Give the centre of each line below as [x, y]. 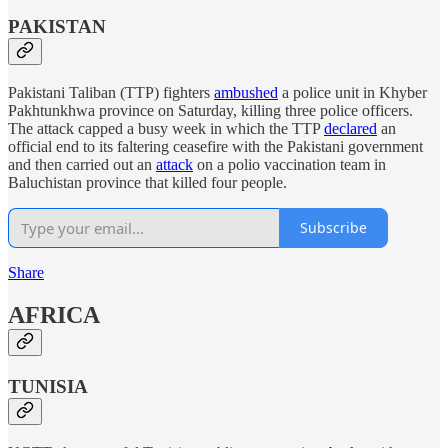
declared [350, 128]
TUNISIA [48, 386]
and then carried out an [82, 164]
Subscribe [333, 228]
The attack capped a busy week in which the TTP [166, 128]
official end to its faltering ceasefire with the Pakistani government [215, 146]
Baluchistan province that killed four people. [147, 182]
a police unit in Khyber [352, 92]
